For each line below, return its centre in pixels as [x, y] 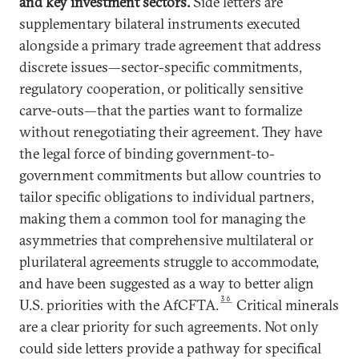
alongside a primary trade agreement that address [170, 45]
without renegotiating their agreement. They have [171, 132]
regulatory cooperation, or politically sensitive [161, 89]
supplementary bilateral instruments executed [160, 24]
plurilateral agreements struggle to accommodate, [169, 262]
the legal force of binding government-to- [147, 153]
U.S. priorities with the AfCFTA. [119, 305]
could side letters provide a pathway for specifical [170, 348]
